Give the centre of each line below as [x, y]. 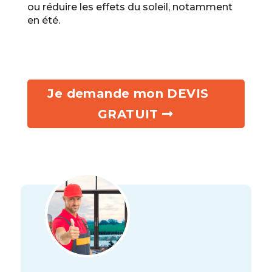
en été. [43, 21]
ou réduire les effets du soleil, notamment [130, 7]
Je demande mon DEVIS [128, 94]
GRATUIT [128, 114]
